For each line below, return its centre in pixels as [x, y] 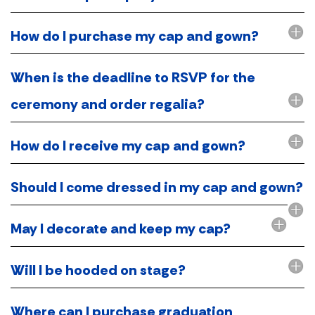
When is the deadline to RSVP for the [133, 77]
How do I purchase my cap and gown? [135, 36]
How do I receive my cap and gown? [128, 145]
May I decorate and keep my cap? [121, 228]
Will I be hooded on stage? [98, 270]
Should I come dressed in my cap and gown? [157, 187]
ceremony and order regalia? [108, 104]
